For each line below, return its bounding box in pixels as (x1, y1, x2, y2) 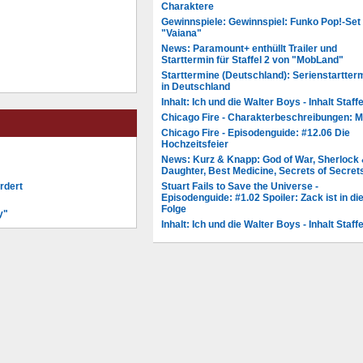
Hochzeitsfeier (161, 139, 228, 151)
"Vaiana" (161, 28, 202, 40)
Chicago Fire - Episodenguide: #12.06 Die (161, 127, 350, 139)
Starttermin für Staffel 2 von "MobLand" (161, 54, 344, 66)
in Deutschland (161, 81, 230, 93)
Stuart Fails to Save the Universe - (161, 181, 318, 193)
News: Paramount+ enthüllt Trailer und (161, 43, 337, 55)
